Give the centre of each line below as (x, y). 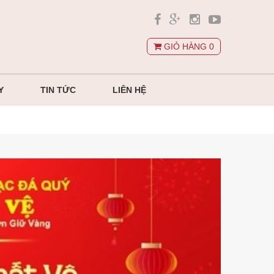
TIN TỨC (58, 90)
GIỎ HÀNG (185, 46)
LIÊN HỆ (129, 90)
